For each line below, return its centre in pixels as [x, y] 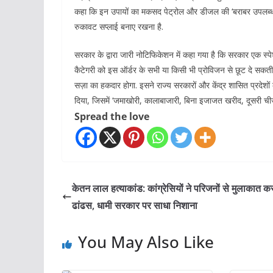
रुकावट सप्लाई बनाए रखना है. [119, 26]
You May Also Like [146, 242]
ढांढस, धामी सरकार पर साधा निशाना [135, 205]
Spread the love [112, 116]
